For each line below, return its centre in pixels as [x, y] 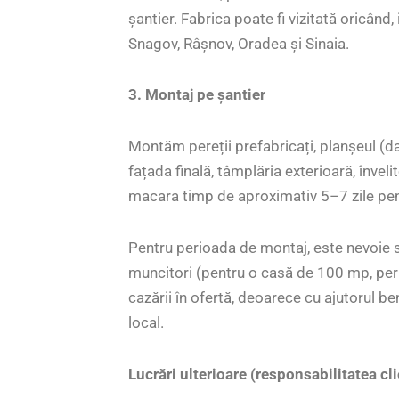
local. [147, 322]
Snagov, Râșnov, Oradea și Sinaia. [239, 43]
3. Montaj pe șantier [197, 95]
